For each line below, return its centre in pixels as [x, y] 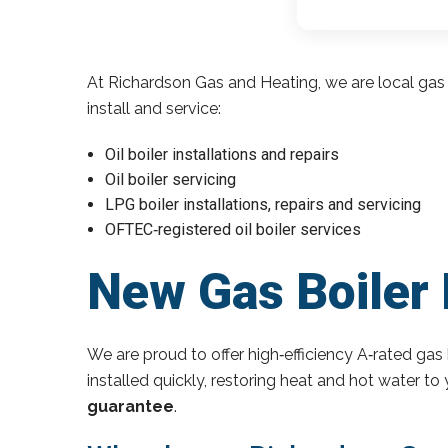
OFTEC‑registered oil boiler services [233, 229]
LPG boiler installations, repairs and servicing [263, 204]
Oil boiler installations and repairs [222, 154]
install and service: [154, 108]
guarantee [130, 406]
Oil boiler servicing [170, 179]
